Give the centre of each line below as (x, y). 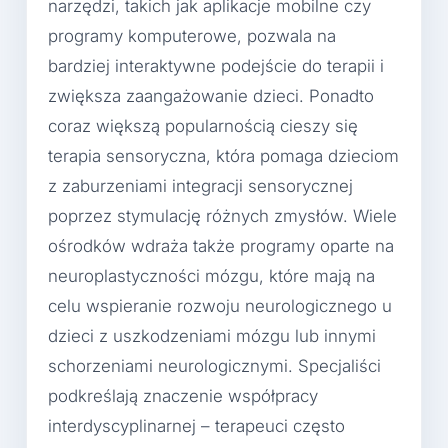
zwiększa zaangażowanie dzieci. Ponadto (211, 96)
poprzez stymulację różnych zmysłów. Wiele (222, 216)
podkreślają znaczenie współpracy (183, 396)
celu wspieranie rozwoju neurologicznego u (220, 306)
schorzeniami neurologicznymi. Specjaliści (214, 366)
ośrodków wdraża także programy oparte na (221, 246)
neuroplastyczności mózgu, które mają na (211, 276)
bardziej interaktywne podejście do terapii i (216, 66)
